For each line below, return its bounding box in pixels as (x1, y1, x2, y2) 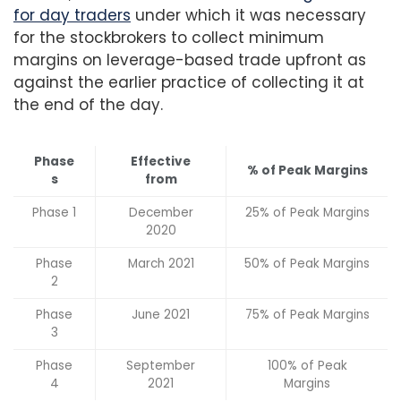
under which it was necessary (131, 4, 366, 27)
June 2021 (132, 306, 190, 324)
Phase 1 (32, 204, 76, 222)
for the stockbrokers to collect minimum (13, 27, 324, 49)
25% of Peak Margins (244, 204, 370, 222)
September (126, 357, 195, 375)
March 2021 (127, 255, 194, 273)
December (128, 204, 193, 222)
